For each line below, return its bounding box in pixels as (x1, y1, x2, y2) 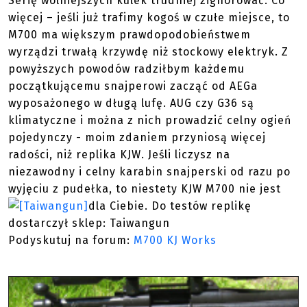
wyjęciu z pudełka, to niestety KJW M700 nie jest (8, 182, 281, 195)
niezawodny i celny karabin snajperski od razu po (8, 165, 291, 178)
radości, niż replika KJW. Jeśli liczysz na (8, 148, 230, 161)
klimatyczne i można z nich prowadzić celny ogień (8, 114, 291, 127)
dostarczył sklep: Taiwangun (8, 217, 170, 230)
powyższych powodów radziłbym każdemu (8, 62, 245, 75)
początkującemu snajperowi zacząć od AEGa (8, 79, 258, 93)
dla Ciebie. (88, 199, 151, 212)
